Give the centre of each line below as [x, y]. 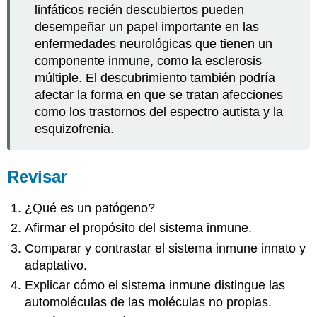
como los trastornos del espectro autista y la [159, 111]
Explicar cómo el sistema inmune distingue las [155, 285]
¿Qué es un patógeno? [90, 208]
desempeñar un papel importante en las [147, 27]
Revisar [38, 177]
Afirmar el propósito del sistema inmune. [139, 228]
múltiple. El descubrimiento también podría [155, 77]
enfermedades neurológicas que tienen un [154, 44]
